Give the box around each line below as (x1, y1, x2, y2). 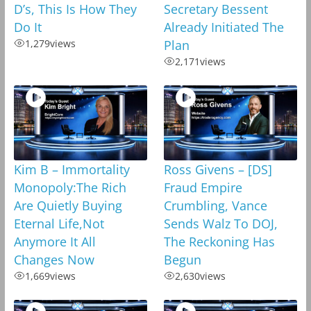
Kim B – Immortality (13, 160, 130, 178)
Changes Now (13, 251, 94, 268)
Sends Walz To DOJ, (163, 215, 278, 232)
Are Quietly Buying (13, 196, 122, 214)
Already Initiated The (163, 18, 284, 35)
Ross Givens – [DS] (163, 160, 272, 178)
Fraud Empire (163, 178, 242, 196)
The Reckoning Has (163, 233, 275, 250)
